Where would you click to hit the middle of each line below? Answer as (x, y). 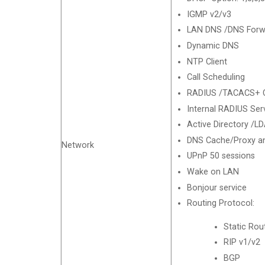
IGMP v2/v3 (209, 14)
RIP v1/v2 (242, 243)
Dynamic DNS (213, 46)
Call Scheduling (216, 77)
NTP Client (207, 62)
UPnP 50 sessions (221, 156)
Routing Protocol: (220, 203)
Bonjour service (216, 188)
